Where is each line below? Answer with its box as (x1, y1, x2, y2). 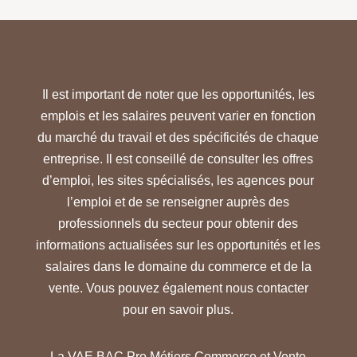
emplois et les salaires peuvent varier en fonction (41, 109, 316, 124)
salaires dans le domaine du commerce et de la (45, 260, 312, 274)
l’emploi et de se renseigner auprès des (67, 195, 290, 210)
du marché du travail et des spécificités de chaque (37, 131, 320, 145)
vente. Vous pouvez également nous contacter (48, 281, 308, 296)
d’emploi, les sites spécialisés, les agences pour (42, 174, 315, 188)
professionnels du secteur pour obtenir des (58, 217, 299, 231)
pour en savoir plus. (123, 303, 234, 317)
